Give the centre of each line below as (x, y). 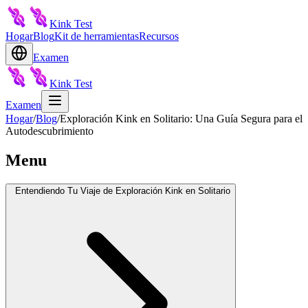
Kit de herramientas (97, 36)
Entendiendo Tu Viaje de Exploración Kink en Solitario (123, 190)
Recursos (159, 36)
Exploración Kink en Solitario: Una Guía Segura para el (181, 119)
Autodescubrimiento (49, 131)
